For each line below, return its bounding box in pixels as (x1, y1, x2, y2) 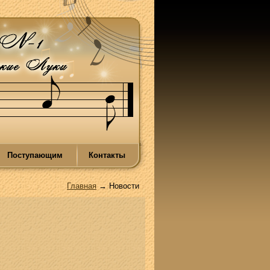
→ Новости (96, 181, 139, 190)
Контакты (88, 151, 125, 160)
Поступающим (7, 151, 63, 160)
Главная (67, 181, 96, 190)
